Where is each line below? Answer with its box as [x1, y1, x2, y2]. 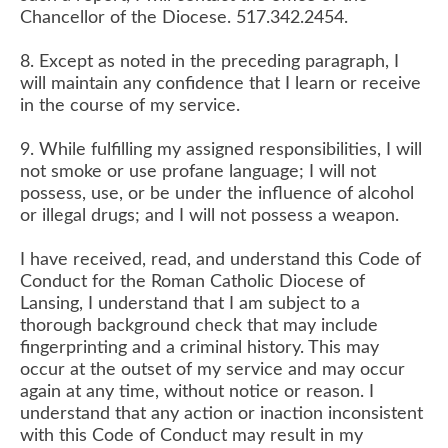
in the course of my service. [20, 97, 240, 115]
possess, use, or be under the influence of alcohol [20, 185, 414, 203]
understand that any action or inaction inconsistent [20, 405, 423, 423]
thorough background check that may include [20, 317, 378, 335]
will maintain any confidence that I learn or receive [20, 75, 421, 93]
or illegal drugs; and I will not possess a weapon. [20, 207, 399, 225]
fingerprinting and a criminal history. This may [20, 339, 379, 357]
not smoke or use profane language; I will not [20, 163, 376, 181]
